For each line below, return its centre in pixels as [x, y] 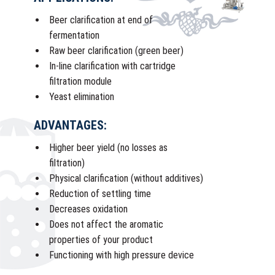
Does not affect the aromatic [106, 224]
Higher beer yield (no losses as [108, 148]
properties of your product [101, 240]
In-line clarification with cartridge [112, 66]
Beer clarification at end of [101, 20]
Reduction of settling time [100, 194]
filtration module [80, 81]
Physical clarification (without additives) [126, 178]
